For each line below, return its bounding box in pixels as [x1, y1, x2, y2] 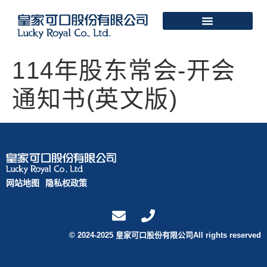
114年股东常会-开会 [12, 57, 236, 84]
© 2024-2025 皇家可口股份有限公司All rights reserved [69, 231, 261, 240]
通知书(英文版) [12, 86, 178, 113]
